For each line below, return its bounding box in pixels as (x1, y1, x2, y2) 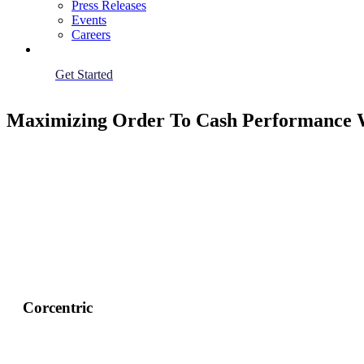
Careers (71, 28, 110, 41)
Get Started (55, 67, 113, 81)
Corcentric (23, 298, 93, 316)
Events (71, 13, 106, 27)
